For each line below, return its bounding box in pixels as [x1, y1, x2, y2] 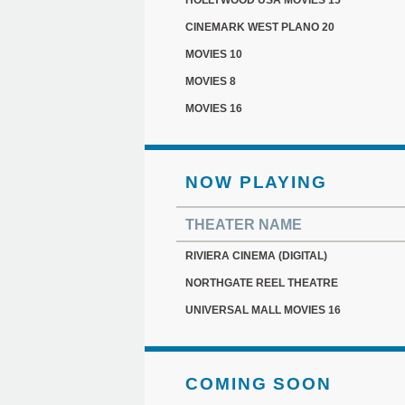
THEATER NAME [185, 217, 302, 232]
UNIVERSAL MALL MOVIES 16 [185, 304, 341, 316]
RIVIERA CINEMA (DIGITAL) [185, 250, 327, 262]
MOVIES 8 [185, 75, 236, 88]
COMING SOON [185, 374, 332, 393]
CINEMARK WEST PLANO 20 [185, 21, 334, 33]
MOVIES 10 [185, 48, 242, 61]
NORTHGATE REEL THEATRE [185, 277, 338, 289]
